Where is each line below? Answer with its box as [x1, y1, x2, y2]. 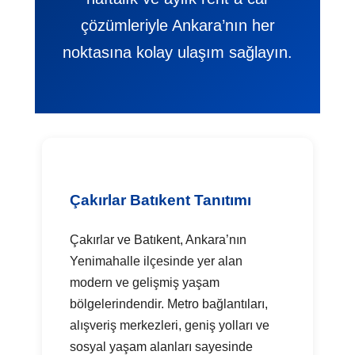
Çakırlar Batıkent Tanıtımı [70, 192, 252, 209]
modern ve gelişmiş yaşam [70, 276, 220, 290]
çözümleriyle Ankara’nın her [80, 17, 275, 35]
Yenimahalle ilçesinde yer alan [70, 254, 243, 269]
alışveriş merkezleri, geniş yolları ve [70, 319, 270, 333]
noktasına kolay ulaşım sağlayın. [63, 44, 292, 62]
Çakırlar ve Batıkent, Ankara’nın [70, 233, 247, 247]
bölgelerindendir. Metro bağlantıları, [70, 297, 269, 311]
